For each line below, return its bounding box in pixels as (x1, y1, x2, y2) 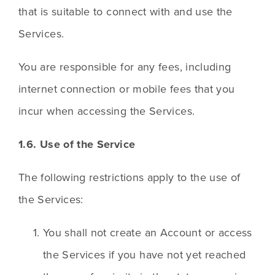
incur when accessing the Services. (18, 103, 195, 119)
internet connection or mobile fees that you (18, 81, 235, 97)
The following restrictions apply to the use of (18, 169, 241, 185)
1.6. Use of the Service (18, 136, 136, 153)
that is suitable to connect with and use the (18, 4, 233, 20)
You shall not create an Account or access (43, 225, 252, 241)
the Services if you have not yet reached (43, 247, 246, 263)
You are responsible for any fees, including (18, 59, 231, 75)
